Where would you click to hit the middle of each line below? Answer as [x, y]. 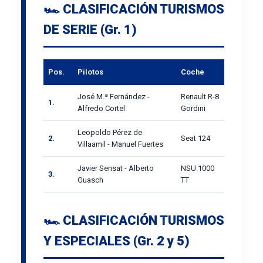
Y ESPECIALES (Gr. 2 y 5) [117, 241]
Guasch [90, 180]
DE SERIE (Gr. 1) [90, 29]
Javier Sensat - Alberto [116, 168]
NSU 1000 [198, 168]
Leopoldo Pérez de [110, 132]
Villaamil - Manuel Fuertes [120, 144]
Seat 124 [195, 138]
